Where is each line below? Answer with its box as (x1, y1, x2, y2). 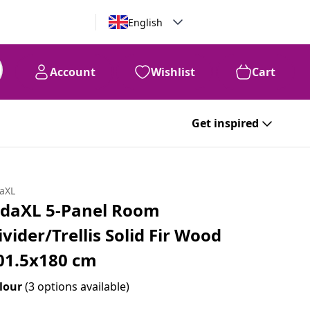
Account (50, 64, 95, 80)
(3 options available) (25, 279, 130, 294)
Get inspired (192, 116, 259, 131)
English (127, 15, 163, 29)
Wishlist (151, 64, 195, 80)
